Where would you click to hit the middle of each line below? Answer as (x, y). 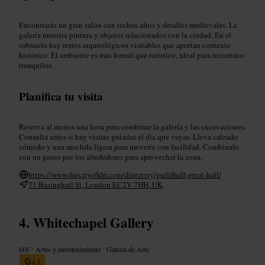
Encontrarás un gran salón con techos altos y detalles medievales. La (128, 25)
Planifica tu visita (61, 96)
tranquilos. (36, 65)
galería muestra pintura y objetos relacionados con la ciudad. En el (125, 35)
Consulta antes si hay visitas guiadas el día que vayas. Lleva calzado (128, 136)
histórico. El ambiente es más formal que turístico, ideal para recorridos (132, 55)
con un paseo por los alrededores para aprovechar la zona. (111, 156)
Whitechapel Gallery (93, 222)
